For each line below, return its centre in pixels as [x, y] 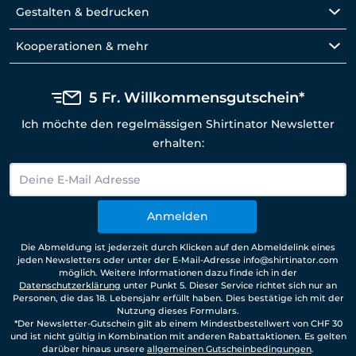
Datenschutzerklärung [70, 286]
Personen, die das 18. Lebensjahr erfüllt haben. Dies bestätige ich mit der [178, 298]
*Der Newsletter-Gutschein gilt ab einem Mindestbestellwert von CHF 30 [178, 324]
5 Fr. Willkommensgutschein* [197, 98]
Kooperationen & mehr [82, 46]
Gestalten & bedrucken [83, 12]
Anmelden [177, 217]
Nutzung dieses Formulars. [178, 311]
